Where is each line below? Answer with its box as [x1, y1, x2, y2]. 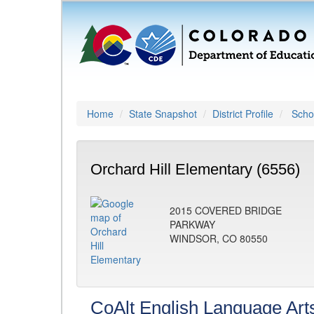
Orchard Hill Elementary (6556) [90, 161, 300, 178]
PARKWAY [170, 217, 215, 231]
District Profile [212, 107, 273, 121]
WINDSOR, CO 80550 [170, 231, 268, 245]
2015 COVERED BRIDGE [170, 203, 282, 217]
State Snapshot [129, 107, 197, 121]
